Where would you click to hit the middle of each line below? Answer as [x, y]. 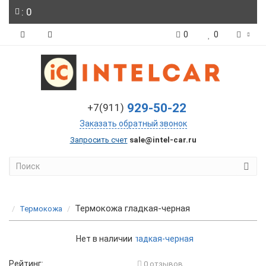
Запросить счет [99, 140]
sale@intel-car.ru [163, 140]
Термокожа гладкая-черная [132, 208]
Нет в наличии [104, 239]
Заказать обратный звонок [133, 123]
